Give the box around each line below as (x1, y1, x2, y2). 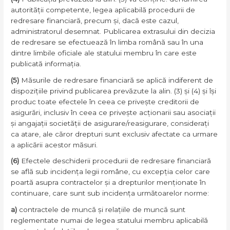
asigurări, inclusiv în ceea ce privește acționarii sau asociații (11, 108, 216, 117)
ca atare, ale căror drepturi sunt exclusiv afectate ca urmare (11, 129, 218, 138)
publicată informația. (11, 59, 82, 68)
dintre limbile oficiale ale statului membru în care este (11, 48, 197, 57)
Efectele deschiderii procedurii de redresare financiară (19, 157, 212, 165)
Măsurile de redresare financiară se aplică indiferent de (19, 75, 214, 84)
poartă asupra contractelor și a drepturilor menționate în (11, 178, 206, 187)
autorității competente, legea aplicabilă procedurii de (11, 5, 196, 14)
